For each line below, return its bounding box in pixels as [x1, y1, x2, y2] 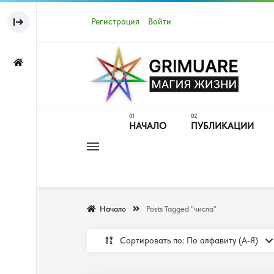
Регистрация [91, 17, 139, 28]
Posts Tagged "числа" [146, 204, 217, 213]
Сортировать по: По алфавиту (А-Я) [120, 235, 261, 246]
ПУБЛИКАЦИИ [191, 120, 254, 132]
